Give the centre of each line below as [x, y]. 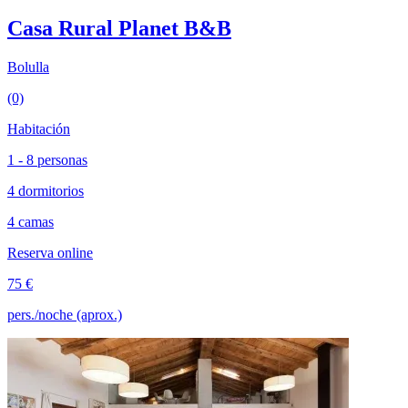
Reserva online [50, 253]
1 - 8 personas [47, 160]
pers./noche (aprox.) [65, 315]
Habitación [39, 129]
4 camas [31, 222]
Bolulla [28, 67]
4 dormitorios [46, 191]
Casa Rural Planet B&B [119, 29]
